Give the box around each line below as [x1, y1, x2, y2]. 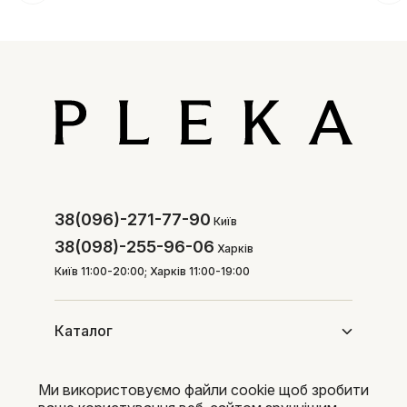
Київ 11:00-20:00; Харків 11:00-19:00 [55, 264, 250, 278]
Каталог [55, 322, 113, 340]
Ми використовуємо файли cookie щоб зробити [38, 381, 369, 399]
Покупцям [55, 383, 126, 402]
